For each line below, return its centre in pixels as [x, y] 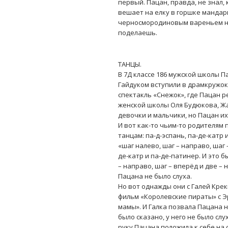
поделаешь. [138, 33]
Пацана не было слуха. [155, 176]
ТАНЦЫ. [130, 64]
